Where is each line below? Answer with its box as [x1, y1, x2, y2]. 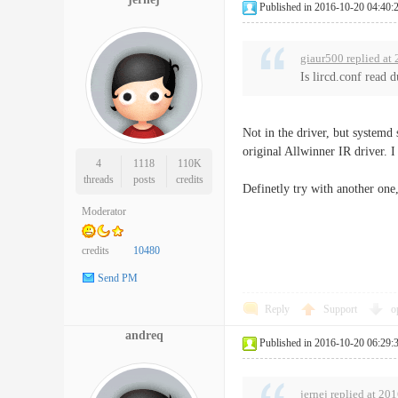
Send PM [98, 272, 138, 285]
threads [83, 173, 114, 186]
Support [323, 303, 360, 315]
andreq [124, 329, 163, 342]
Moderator [82, 205, 126, 218]
